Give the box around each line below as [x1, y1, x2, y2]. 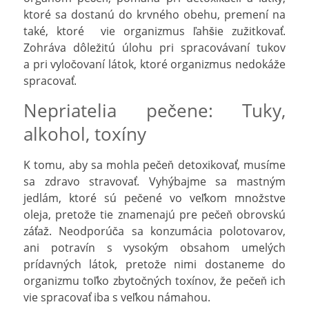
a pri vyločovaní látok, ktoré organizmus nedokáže [23, 56, 286, 72]
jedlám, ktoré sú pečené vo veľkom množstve [23, 190, 286, 206]
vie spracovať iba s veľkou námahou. [23, 289, 210, 305]
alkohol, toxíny [23, 121, 146, 146]
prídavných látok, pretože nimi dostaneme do [23, 256, 286, 272]
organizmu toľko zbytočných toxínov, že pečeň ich [23, 272, 286, 288]
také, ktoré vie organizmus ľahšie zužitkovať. [23, 23, 286, 39]
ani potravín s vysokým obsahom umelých [23, 239, 286, 255]
